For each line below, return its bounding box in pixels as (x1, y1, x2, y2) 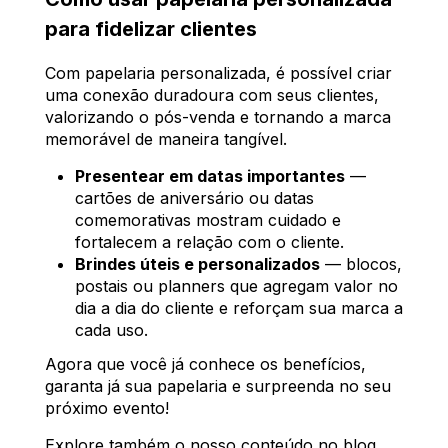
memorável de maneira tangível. (45, 128, 287, 149)
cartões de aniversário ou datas (75, 187, 314, 208)
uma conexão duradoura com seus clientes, (45, 84, 379, 105)
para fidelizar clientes (45, 16, 257, 41)
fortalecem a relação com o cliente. (75, 231, 344, 252)
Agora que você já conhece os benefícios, (45, 353, 366, 374)
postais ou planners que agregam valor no (75, 275, 398, 296)
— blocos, (320, 253, 402, 274)
